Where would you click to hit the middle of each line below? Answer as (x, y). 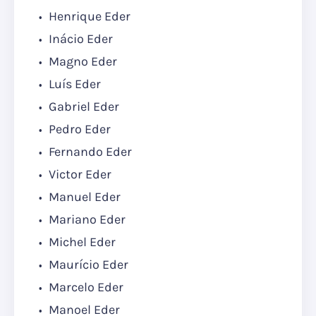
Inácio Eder (79, 39)
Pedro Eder (78, 129)
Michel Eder (81, 242)
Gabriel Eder (83, 107)
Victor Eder (79, 175)
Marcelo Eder (85, 287)
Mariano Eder (86, 220)
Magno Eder (81, 62)
